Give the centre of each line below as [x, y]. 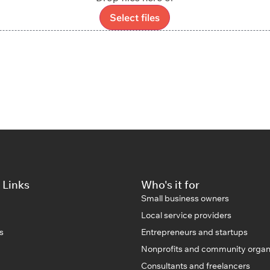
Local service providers [186, 215]
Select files [135, 17]
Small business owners [185, 198]
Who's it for [170, 184]
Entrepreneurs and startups [194, 232]
